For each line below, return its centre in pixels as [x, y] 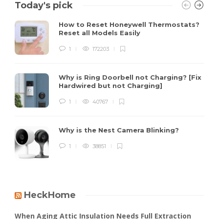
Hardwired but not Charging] [111, 85]
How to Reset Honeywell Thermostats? [129, 24]
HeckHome [50, 195]
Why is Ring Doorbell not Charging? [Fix [130, 77]
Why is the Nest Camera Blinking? [120, 130]
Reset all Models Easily [100, 33]
